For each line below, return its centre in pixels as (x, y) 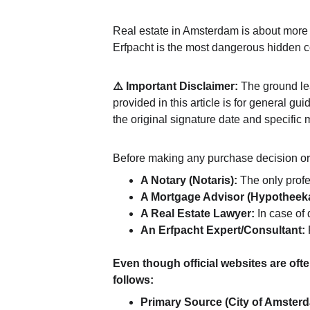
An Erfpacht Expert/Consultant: (223, 230)
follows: (134, 280)
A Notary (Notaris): (189, 180)
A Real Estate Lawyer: (198, 213)
